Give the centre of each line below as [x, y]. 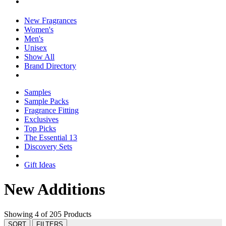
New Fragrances [50, 21]
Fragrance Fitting [51, 110]
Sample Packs [46, 101]
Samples [38, 92]
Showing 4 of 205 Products [48, 214]
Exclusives [41, 120]
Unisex [36, 48]
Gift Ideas [40, 165]
